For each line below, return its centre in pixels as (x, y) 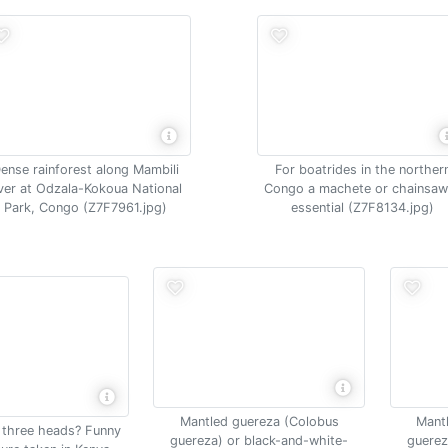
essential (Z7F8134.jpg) (363, 207)
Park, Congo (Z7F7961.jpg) (85, 207)
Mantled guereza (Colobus (259, 421)
